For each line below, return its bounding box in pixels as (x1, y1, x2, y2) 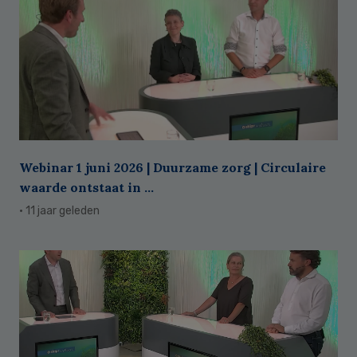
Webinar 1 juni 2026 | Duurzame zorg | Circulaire (19, 159, 326, 176)
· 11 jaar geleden (19, 204, 100, 218)
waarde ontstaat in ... (19, 179, 154, 196)
